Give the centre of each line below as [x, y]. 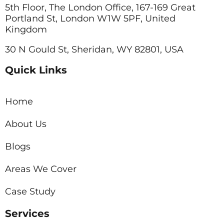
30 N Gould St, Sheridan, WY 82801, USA [94, 49]
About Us [26, 124]
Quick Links [36, 70]
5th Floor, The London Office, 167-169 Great [100, 7]
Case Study [30, 191]
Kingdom [26, 29]
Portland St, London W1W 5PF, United [90, 18]
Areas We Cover [41, 169]
